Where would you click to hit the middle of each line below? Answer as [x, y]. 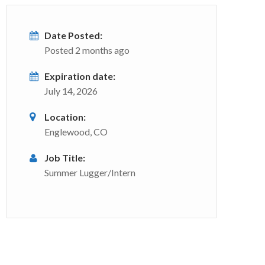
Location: [65, 117]
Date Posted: [73, 35]
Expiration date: [80, 76]
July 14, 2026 [71, 91]
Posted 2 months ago [87, 50]
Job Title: [65, 158]
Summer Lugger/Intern [90, 172]
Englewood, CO [76, 132]
